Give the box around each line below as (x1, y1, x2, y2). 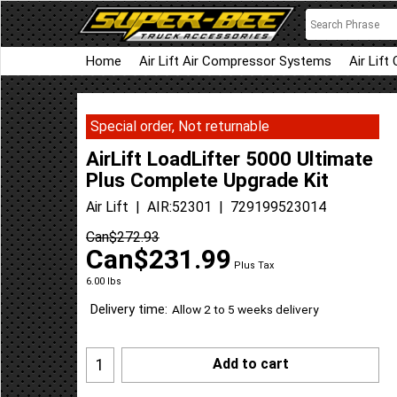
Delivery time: (90, 301, 167, 318)
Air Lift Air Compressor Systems (139, 53, 331, 69)
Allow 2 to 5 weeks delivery (172, 302, 318, 317)
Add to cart (212, 354, 289, 372)
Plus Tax (234, 260, 274, 272)
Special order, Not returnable (90, 118, 269, 135)
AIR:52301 (147, 198, 212, 215)
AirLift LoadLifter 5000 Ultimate (86, 146, 373, 170)
